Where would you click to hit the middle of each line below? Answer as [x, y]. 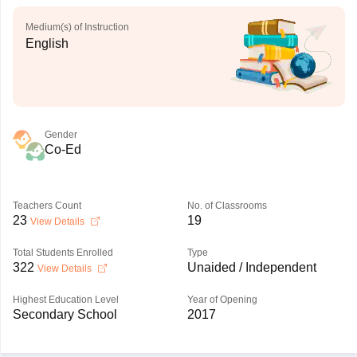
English [47, 43]
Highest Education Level [65, 300]
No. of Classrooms [227, 206]
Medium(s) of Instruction [77, 27]
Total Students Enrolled [63, 253]
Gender [61, 135]
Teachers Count [47, 206]
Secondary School [65, 314]
